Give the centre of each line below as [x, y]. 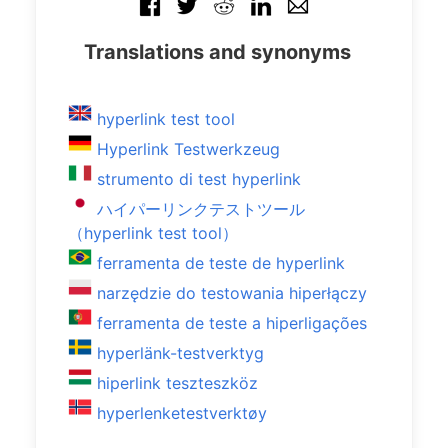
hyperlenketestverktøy [182, 413]
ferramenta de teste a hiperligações [232, 323]
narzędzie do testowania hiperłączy [232, 293]
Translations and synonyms [217, 52]
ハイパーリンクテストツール [201, 209]
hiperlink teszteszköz [177, 383]
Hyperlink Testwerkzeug [188, 149]
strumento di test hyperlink [199, 179]
